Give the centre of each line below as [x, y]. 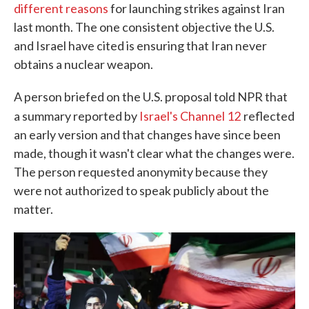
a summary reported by [77, 116]
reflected [269, 116]
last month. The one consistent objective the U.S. [144, 27]
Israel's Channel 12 [190, 116]
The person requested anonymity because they [141, 172]
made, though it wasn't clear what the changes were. [154, 153]
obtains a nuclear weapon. [83, 64]
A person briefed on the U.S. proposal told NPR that [151, 97]
